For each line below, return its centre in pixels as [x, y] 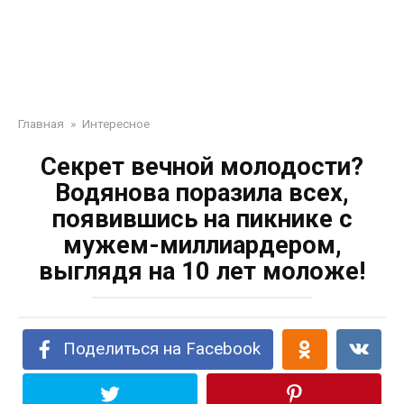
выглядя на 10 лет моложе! [202, 271]
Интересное [116, 124]
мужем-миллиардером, [202, 245]
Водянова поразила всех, [202, 193]
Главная [41, 124]
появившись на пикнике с [202, 219]
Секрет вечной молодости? [202, 167]
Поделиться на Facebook [162, 349]
